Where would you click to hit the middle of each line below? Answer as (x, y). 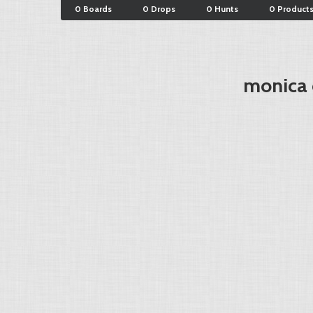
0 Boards (93, 9)
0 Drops (159, 9)
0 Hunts (222, 9)
